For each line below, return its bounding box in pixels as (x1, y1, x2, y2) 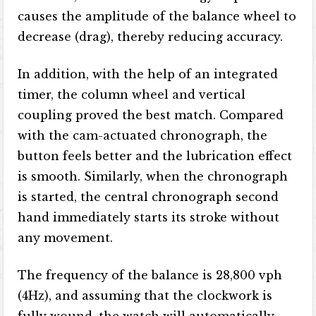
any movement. (18, 231, 114, 245)
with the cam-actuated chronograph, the (18, 128, 268, 142)
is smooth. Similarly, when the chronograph (18, 169, 288, 183)
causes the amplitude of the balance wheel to (18, 9, 297, 23)
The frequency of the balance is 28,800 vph (18, 268, 283, 282)
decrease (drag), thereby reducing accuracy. (18, 30, 284, 44)
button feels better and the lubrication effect (18, 149, 293, 163)
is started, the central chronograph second (18, 190, 279, 204)
